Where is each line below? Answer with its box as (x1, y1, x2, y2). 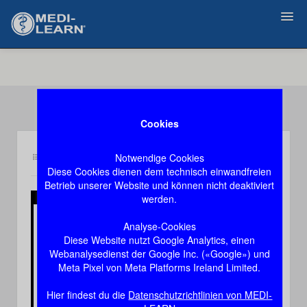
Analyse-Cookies (123, 219, 196, 233)
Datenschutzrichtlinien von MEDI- (128, 287, 273, 302)
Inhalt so (40, 151, 73, 162)
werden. (142, 191, 177, 206)
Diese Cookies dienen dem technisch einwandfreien (47, 164, 272, 178)
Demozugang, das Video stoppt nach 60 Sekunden (100, 151, 269, 162)
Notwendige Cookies (114, 150, 204, 164)
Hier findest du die (47, 287, 129, 302)
